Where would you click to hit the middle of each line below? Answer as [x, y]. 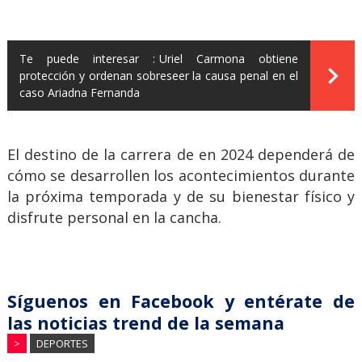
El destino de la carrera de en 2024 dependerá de [181, 155]
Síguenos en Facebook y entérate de [181, 301]
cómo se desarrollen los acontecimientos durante [181, 176]
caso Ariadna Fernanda [79, 93]
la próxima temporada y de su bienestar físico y [181, 197]
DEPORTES [62, 344]
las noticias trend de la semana [145, 323]
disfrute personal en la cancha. [114, 218]
